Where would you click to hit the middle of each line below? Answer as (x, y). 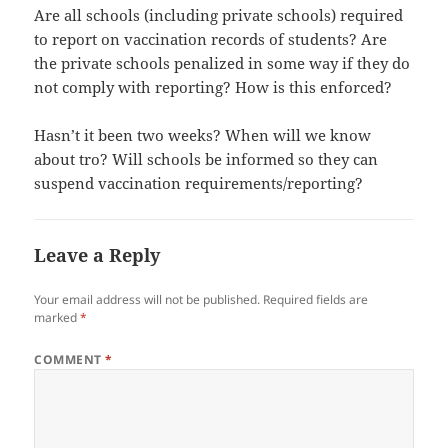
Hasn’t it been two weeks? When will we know (203, 134)
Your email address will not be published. (147, 299)
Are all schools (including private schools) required (219, 14)
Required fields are (316, 299)
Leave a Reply (97, 254)
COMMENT (70, 359)
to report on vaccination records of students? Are (211, 38)
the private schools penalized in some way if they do (222, 62)
